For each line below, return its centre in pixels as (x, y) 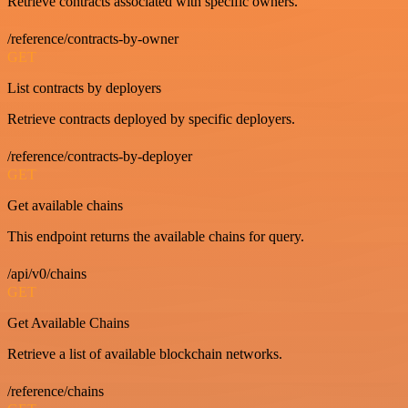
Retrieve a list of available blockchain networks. (145, 353)
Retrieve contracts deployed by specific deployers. (151, 118)
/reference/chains (56, 391)
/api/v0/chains (47, 273)
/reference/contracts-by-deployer (100, 156)
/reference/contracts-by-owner (93, 38)
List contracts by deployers (84, 87)
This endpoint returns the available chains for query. (156, 236)
